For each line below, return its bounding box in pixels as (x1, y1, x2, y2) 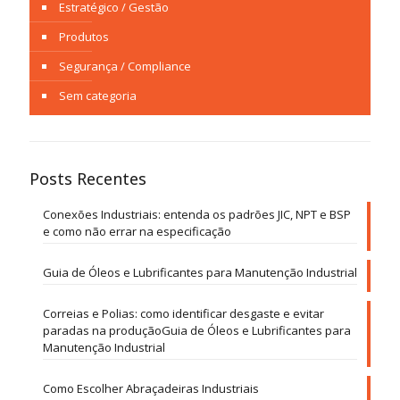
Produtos (59, 29, 109, 46)
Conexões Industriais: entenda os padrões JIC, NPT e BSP (43, 206, 351, 223)
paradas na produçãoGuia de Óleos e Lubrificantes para (43, 322, 351, 339)
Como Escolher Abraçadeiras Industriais (43, 380, 259, 397)
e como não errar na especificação (43, 223, 231, 240)
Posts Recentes (29, 168, 146, 190)
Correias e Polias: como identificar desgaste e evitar (43, 305, 324, 322)
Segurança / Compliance (59, 58, 191, 75)
